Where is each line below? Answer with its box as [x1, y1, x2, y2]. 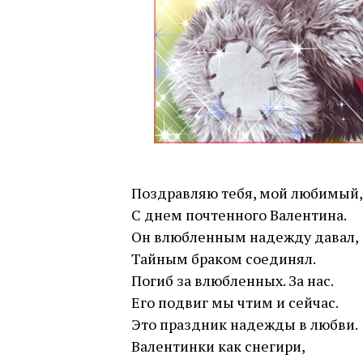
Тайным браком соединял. [131, 249, 316, 268]
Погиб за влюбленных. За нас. [131, 271, 334, 290]
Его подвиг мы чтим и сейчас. [131, 293, 339, 312]
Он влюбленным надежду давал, [131, 227, 359, 246]
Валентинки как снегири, [131, 336, 305, 356]
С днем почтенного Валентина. [131, 205, 347, 224]
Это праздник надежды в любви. [131, 314, 358, 334]
